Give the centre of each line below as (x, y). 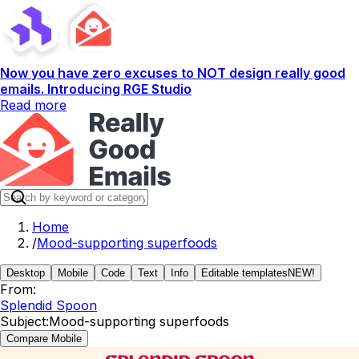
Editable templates (244, 273)
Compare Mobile (44, 339)
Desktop (26, 273)
